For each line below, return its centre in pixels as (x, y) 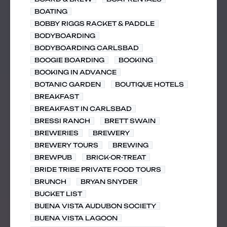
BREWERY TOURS (66, 145)
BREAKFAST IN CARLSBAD (83, 109)
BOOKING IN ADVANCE (75, 72)
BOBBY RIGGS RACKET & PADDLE (94, 24)
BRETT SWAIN (130, 121)
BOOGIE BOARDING (69, 60)
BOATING (51, 11)
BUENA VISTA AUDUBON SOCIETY (95, 206)
